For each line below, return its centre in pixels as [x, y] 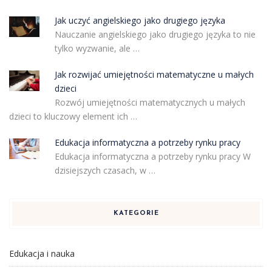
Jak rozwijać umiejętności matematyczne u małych [154, 75]
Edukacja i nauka [42, 254]
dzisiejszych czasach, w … [105, 171]
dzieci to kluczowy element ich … [73, 117]
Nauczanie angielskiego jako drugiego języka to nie [155, 35]
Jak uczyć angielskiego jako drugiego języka [140, 21]
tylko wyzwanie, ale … [97, 49]
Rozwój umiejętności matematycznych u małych [150, 103]
